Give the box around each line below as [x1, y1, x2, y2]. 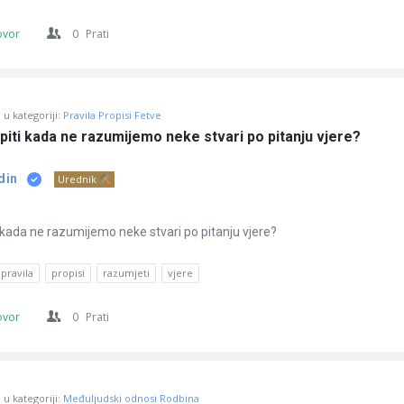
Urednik [58, 172, 100, 186]
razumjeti [103, 266, 150, 280]
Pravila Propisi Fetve [63, 108, 161, 122]
